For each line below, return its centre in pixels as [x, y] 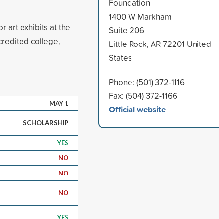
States [120, 57]
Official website [137, 109]
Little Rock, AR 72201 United [160, 44]
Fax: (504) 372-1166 [143, 95]
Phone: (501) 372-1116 [147, 82]
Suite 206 [126, 30]
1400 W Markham [140, 16]
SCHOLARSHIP [46, 122]
